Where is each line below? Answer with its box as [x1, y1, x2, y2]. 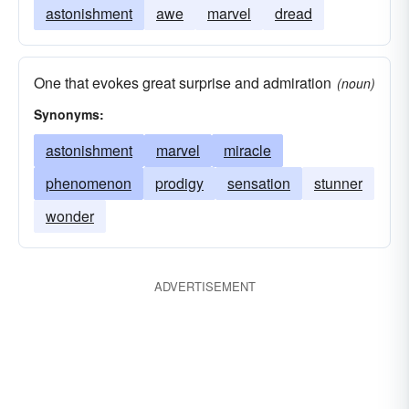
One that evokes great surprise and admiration [34, 72, 331, 93]
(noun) [337, 74, 375, 92]
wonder [46, 205, 94, 226]
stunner [314, 173, 362, 194]
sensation [227, 173, 290, 194]
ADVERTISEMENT [153, 278, 256, 295]
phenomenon [46, 173, 131, 194]
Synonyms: [34, 105, 104, 123]
